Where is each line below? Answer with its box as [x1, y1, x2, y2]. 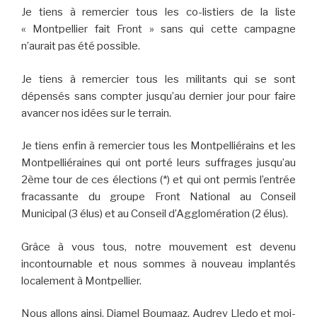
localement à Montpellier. [21, 274, 142, 287]
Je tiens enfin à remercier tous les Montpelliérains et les [21, 139, 296, 153]
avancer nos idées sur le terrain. [21, 106, 171, 120]
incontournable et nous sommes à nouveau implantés [21, 257, 296, 270]
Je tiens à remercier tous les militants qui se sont [21, 72, 296, 86]
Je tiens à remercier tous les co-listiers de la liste [21, 6, 296, 19]
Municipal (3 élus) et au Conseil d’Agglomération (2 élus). [21, 207, 288, 221]
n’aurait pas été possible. [21, 40, 140, 53]
